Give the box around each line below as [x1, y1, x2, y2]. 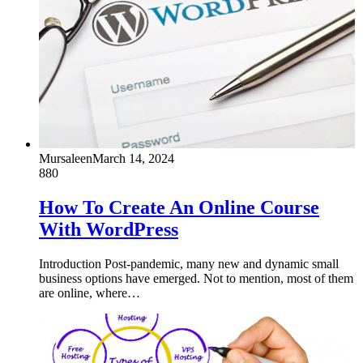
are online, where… [39, 285, 140, 300]
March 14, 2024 [92, 151, 174, 165]
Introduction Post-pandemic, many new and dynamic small [39, 256, 339, 271]
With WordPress [39, 218, 178, 240]
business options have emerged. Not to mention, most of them [39, 271, 353, 285]
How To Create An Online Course [39, 196, 319, 218]
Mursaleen [39, 151, 92, 165]
